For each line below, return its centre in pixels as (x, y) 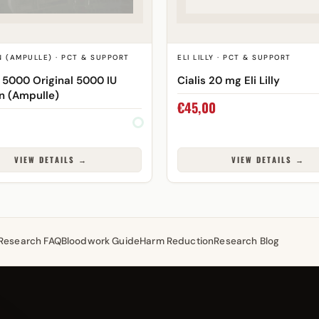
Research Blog (247, 241)
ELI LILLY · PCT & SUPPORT (234, 57)
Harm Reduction (177, 241)
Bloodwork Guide (100, 241)
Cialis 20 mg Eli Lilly (229, 80)
